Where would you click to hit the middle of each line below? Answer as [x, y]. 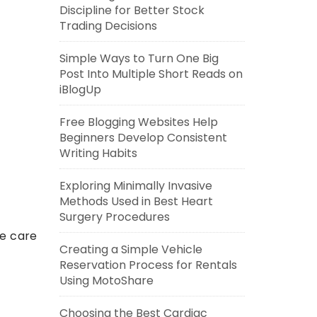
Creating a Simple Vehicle [131, 249]
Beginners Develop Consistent [143, 138]
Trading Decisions [108, 26]
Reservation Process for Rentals [148, 265]
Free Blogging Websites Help [138, 122]
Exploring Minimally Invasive [136, 186]
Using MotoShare [106, 281]
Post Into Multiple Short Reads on [151, 74]
